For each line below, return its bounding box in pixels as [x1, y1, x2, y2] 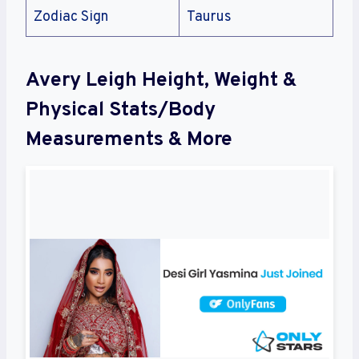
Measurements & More [26, 127, 232, 154]
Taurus [187, 7, 232, 26]
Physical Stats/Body [26, 98, 216, 124]
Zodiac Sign [34, 7, 108, 26]
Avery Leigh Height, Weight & [26, 68, 296, 95]
